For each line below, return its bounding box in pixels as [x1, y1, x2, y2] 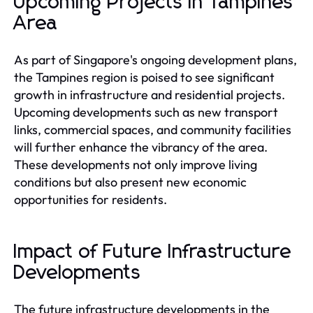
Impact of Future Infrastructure [14, 242, 292, 262]
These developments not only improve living [14, 156, 257, 173]
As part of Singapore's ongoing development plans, [14, 51, 297, 68]
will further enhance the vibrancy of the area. [14, 138, 268, 155]
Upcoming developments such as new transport [14, 103, 278, 120]
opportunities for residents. [14, 191, 167, 208]
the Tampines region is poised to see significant [14, 68, 275, 85]
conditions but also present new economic [14, 173, 247, 190]
